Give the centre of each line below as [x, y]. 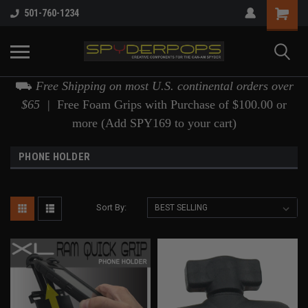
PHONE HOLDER [54, 157]
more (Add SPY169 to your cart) [154, 123]
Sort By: [112, 207]
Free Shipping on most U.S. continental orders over [164, 86]
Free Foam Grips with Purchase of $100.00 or [172, 104]
